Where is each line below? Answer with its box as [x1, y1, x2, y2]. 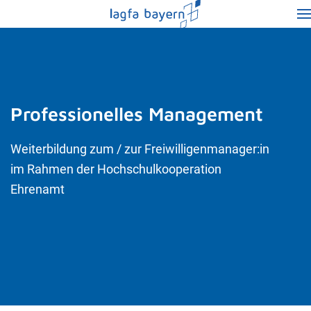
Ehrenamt [10, 181, 65, 196]
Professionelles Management [10, 102, 263, 125]
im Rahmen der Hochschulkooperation [10, 161, 221, 176]
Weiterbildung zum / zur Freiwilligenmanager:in [10, 141, 269, 156]
